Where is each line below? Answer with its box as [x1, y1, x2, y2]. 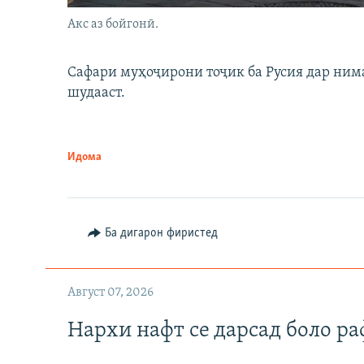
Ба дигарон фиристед [104, 226, 218, 240]
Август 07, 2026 [67, 285, 154, 299]
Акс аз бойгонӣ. [67, 17, 158, 31]
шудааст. [67, 84, 125, 101]
